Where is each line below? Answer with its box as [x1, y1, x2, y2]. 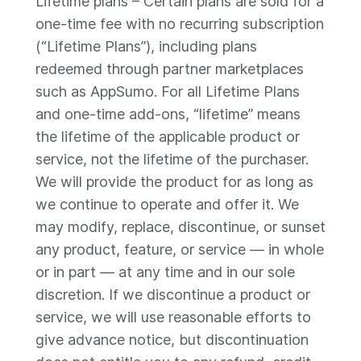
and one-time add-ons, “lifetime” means [35, 106, 301, 122]
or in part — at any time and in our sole [35, 263, 295, 280]
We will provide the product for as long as [35, 173, 313, 190]
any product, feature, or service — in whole [35, 241, 324, 258]
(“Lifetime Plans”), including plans [35, 38, 257, 55]
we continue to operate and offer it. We [35, 196, 299, 213]
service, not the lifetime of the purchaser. [35, 151, 309, 168]
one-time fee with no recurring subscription [35, 15, 324, 32]
